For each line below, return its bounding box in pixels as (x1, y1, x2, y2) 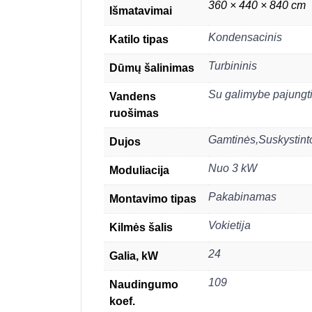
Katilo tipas (109, 33, 169, 45)
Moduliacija (109, 164, 169, 176)
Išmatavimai (109, 4, 172, 17)
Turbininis (208, 59, 257, 72)
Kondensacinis (208, 31, 282, 43)
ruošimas (109, 107, 159, 119)
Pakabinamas (208, 190, 276, 203)
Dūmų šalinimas (109, 61, 194, 74)
